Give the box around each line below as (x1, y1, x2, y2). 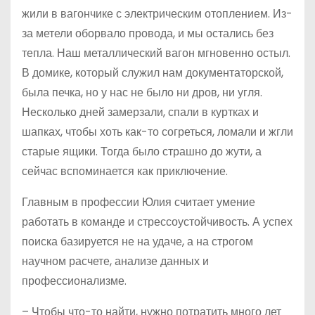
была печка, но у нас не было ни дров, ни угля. (22, 84, 262, 101)
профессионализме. (22, 273, 127, 290)
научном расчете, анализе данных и (22, 253, 209, 270)
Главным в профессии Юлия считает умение (22, 194, 255, 211)
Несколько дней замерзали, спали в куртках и (22, 104, 259, 121)
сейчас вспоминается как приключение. (22, 163, 228, 180)
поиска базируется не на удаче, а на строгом (22, 233, 253, 250)
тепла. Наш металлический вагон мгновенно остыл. (22, 45, 290, 62)
